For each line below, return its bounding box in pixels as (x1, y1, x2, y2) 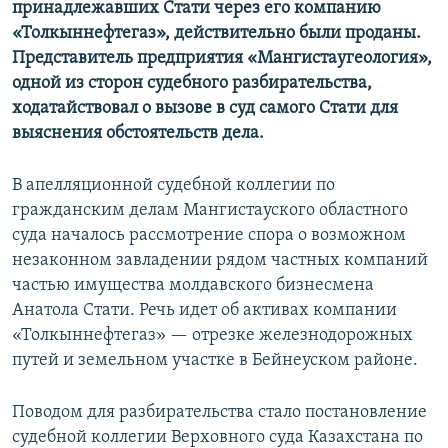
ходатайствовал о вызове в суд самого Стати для (12, 99, 398, 119)
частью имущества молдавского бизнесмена (12, 276, 374, 296)
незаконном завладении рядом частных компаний (12, 251, 428, 271)
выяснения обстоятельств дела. (12, 124, 264, 144)
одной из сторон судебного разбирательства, (12, 74, 372, 94)
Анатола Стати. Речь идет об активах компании (12, 301, 397, 321)
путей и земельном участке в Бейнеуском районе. (12, 351, 418, 371)
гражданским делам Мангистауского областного (12, 201, 408, 221)
